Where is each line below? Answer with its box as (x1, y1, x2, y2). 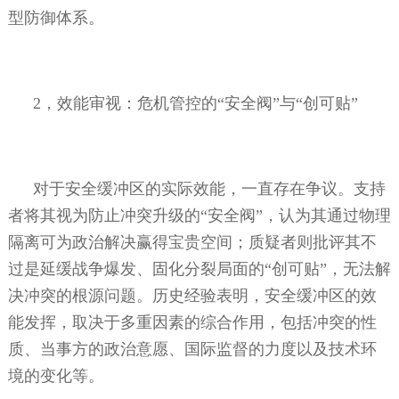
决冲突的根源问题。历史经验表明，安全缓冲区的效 (7, 286, 377, 305)
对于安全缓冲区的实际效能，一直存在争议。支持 (32, 179, 386, 198)
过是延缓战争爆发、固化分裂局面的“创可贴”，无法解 (7, 259, 391, 278)
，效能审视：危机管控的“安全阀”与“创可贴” (40, 94, 358, 112)
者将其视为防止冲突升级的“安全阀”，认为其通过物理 (7, 206, 391, 224)
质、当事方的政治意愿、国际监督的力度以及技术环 (7, 339, 377, 358)
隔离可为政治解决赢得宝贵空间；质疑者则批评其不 (7, 232, 377, 251)
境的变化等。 (7, 366, 104, 385)
